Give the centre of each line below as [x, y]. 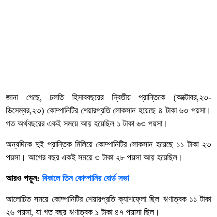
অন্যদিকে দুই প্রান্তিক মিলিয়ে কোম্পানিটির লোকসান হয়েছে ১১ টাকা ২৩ [108, 144]
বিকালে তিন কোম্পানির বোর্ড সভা [85, 178]
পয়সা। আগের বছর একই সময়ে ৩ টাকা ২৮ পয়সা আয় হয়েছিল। [94, 157]
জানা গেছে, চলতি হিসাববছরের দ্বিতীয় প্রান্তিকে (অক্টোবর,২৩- [108, 97]
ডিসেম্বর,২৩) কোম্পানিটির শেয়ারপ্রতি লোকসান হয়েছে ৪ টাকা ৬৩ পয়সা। [108, 110]
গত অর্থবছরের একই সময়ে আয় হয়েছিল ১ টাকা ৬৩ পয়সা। [87, 123]
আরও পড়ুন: [24, 178]
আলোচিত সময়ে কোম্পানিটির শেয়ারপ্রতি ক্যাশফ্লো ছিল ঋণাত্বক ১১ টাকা [108, 199]
